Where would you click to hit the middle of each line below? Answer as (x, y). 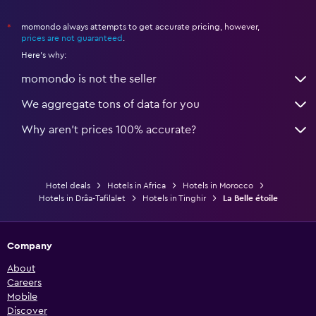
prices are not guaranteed (72, 38)
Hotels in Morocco (218, 185)
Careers (24, 282)
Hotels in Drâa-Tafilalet (82, 198)
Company (30, 246)
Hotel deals (68, 185)
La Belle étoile (250, 198)
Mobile (22, 297)
